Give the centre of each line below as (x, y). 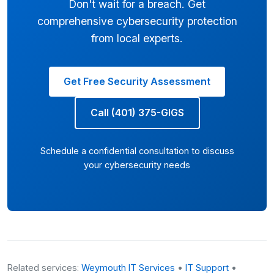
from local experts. (137, 38)
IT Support (207, 268)
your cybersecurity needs (137, 165)
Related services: (44, 268)
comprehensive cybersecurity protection (137, 21)
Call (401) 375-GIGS (137, 113)
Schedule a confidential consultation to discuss (137, 151)
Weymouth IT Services (128, 268)
